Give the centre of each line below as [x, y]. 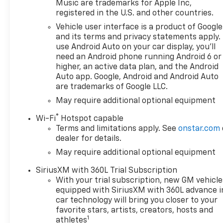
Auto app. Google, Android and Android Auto [137, 77]
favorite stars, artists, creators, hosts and [135, 210]
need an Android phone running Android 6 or [139, 57]
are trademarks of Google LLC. [112, 87]
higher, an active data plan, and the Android [137, 67]
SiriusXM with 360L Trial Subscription [107, 170]
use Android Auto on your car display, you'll [136, 47]
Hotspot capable [91, 119]
